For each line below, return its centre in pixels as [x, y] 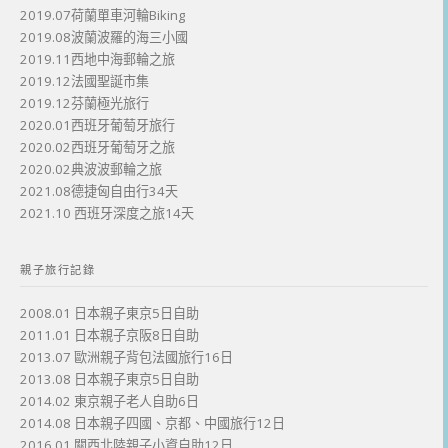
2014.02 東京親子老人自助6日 [109, 401]
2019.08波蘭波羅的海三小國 [104, 37]
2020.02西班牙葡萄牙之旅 [97, 147]
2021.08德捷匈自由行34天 [99, 191]
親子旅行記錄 [57, 270]
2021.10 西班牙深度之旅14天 [107, 213]
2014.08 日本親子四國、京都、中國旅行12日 [152, 423]
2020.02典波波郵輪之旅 [91, 169]
